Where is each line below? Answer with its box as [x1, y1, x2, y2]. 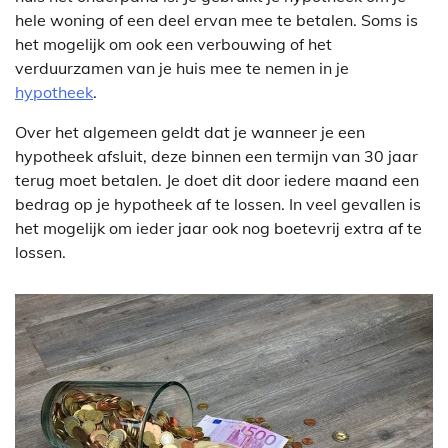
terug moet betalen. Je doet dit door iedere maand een [15, 170, 419, 191]
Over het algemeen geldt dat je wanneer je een [15, 122, 365, 143]
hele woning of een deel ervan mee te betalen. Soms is [15, 10, 418, 31]
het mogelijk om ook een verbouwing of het [15, 34, 332, 55]
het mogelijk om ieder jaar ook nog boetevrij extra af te [15, 218, 422, 239]
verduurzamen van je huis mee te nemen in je [15, 58, 349, 79]
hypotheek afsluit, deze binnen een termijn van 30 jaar [15, 146, 418, 167]
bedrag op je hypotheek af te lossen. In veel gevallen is [15, 194, 421, 215]
